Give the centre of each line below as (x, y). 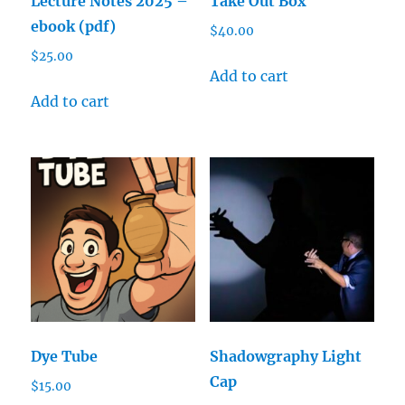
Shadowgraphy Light (285, 356)
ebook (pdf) (74, 27)
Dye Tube (65, 356)
